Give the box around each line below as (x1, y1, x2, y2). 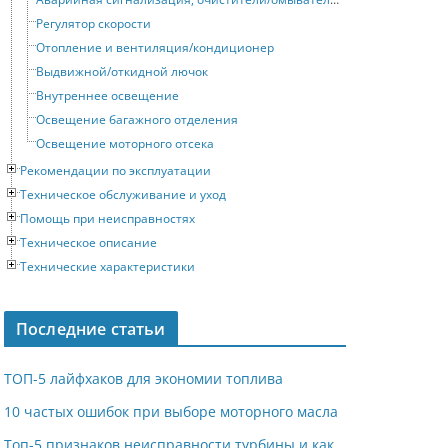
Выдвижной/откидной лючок (36, 63, 208, 81)
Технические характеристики (20, 258, 195, 276)
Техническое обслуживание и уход (20, 186, 226, 204)
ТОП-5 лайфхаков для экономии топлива (4, 369, 283, 389)
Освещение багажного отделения (36, 111, 238, 129)
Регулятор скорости (36, 15, 151, 33)
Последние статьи (16, 318, 166, 341)
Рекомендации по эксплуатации (20, 162, 211, 180)
